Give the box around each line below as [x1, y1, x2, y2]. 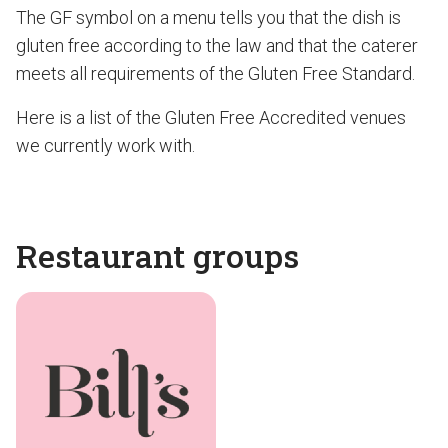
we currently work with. [16, 135, 195, 156]
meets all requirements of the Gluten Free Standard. [16, 63, 415, 84]
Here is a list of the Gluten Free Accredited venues [16, 107, 406, 128]
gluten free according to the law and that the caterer [16, 35, 418, 56]
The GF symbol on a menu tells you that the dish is [16, 7, 401, 28]
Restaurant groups [16, 234, 299, 277]
